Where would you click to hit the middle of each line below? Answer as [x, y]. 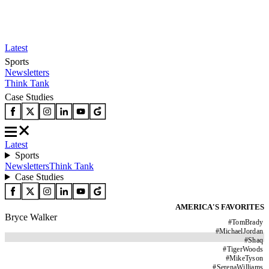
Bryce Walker [31, 217]
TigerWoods [245, 249]
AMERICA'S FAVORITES [220, 207]
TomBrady [247, 222]
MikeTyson [246, 258]
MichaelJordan [241, 231]
